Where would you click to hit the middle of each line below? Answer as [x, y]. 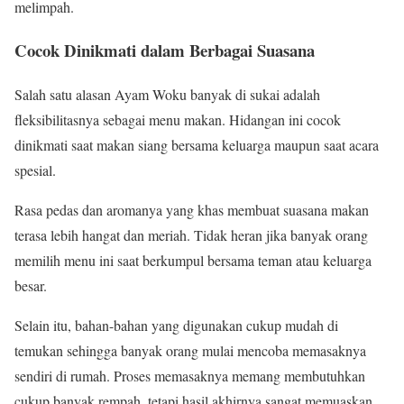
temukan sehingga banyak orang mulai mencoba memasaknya [190, 350]
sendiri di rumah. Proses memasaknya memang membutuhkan [190, 376]
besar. [31, 285]
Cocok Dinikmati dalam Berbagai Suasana [165, 50]
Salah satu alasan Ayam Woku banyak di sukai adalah [167, 94]
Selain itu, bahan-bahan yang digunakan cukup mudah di [176, 325]
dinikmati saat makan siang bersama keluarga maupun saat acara [197, 145]
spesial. [35, 170]
